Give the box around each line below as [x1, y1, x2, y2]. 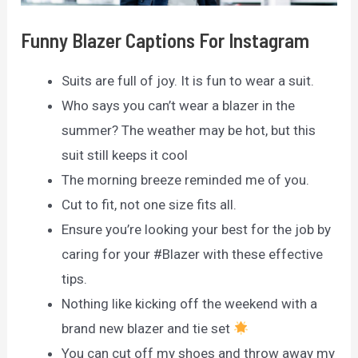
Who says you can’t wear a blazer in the [62, 97, 296, 113]
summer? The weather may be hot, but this [62, 121, 316, 138]
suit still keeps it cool [62, 146, 189, 163]
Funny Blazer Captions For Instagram [21, 27, 310, 52]
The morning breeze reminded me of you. [62, 171, 310, 188]
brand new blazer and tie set [62, 320, 234, 336]
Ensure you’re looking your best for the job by [62, 221, 332, 237]
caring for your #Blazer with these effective [62, 245, 324, 262]
